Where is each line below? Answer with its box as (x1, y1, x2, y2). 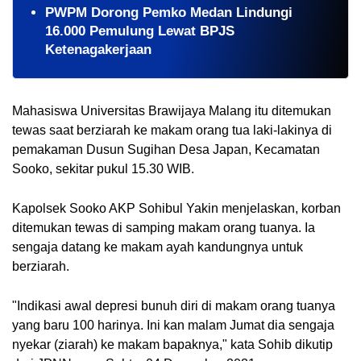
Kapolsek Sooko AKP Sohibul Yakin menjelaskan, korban (12, 201, 341, 215)
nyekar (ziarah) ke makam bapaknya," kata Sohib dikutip (12, 337, 333, 351)
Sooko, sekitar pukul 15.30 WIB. (12, 161, 194, 176)
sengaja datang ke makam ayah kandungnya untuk (12, 239, 303, 254)
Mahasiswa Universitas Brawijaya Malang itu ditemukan (12, 103, 331, 118)
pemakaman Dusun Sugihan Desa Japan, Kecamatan (12, 142, 320, 156)
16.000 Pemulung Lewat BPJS (45, 23, 234, 39)
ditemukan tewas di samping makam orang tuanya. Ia (12, 220, 315, 234)
